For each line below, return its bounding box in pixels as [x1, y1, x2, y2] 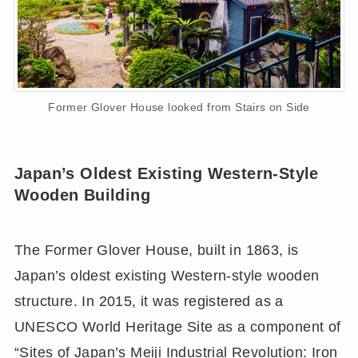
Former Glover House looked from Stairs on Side [48, 101, 310, 114]
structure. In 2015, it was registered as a [14, 293, 284, 310]
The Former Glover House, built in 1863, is [14, 242, 299, 259]
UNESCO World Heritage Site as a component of [14, 319, 341, 336]
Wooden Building [14, 185, 150, 204]
